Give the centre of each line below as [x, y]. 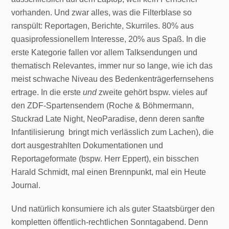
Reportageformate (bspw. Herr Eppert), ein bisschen [105, 158]
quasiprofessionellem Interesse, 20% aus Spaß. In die [109, 39]
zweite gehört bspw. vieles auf [152, 92]
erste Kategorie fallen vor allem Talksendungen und [105, 52]
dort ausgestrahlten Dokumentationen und [87, 145]
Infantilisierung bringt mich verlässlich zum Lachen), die [113, 132]
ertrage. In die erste [47, 92]
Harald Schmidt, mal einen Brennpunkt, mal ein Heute [109, 172]
